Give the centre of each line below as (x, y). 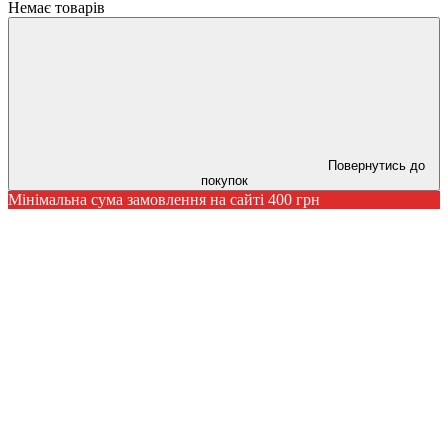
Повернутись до (376, 165)
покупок (224, 180)
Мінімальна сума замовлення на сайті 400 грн (164, 199)
